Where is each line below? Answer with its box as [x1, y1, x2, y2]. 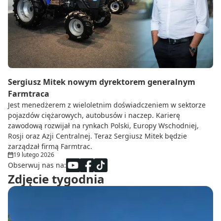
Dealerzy [26, 35, 58, 46]
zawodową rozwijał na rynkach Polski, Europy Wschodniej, [8, 121, 199, 131]
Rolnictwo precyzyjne [26, 21, 105, 33]
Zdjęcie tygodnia [8, 171, 105, 187]
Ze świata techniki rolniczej [26, 49, 126, 60]
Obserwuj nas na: [8, 160, 66, 170]
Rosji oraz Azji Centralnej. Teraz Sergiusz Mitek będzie [8, 131, 187, 141]
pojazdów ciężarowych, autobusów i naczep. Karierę [8, 110, 180, 120]
